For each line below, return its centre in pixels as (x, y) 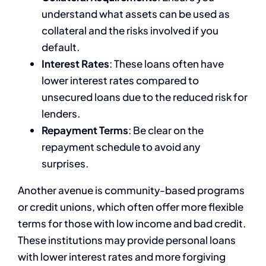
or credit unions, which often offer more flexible (131, 207)
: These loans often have (167, 64)
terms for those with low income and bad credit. (132, 224)
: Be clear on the (166, 130)
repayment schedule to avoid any (121, 147)
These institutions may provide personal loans (127, 240)
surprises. (65, 164)
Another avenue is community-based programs (131, 190)
